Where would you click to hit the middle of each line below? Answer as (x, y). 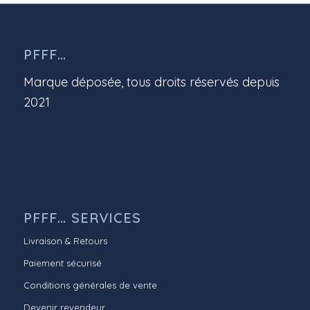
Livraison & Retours (65, 241)
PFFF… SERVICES (82, 218)
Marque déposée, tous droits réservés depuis (151, 82)
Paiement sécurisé (62, 263)
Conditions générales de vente (90, 285)
